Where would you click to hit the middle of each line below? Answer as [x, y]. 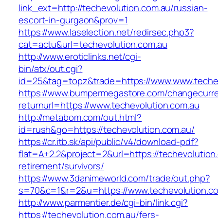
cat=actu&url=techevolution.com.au [93, 45]
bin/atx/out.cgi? [51, 69]
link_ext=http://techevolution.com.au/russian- [113, 8]
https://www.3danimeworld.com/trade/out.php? [114, 178]
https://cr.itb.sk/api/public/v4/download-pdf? [109, 142]
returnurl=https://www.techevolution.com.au [109, 105]
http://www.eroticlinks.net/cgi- [80, 57]
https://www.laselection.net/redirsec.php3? [106, 32]
